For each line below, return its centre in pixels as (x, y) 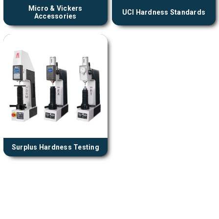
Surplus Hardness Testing (55, 147)
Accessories (55, 16)
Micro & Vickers (55, 9)
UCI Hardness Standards (164, 12)
